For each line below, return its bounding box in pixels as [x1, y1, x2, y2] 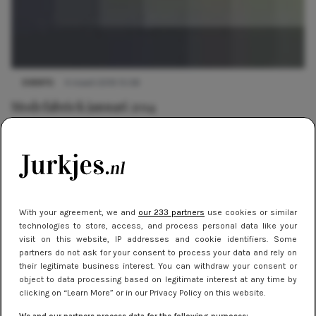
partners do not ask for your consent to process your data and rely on [19, 248, 297, 257]
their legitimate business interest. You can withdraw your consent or [19, 261, 297, 271]
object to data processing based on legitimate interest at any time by [19, 274, 297, 284]
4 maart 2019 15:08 [65, 78, 140, 88]
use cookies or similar [205, 207, 297, 217]
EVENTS [23, 78, 54, 88]
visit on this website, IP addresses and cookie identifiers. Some [19, 234, 297, 244]
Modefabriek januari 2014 [11, 98, 155, 116]
